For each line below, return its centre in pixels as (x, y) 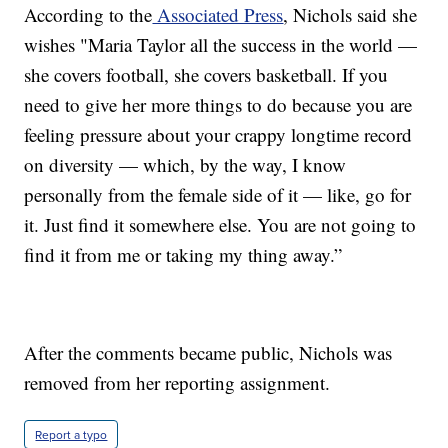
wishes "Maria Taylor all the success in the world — (221, 45)
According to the (88, 15)
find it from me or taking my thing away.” (183, 255)
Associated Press (218, 15)
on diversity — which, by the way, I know (185, 165)
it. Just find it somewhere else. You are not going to (220, 225)
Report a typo (71, 435)
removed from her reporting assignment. (177, 383)
